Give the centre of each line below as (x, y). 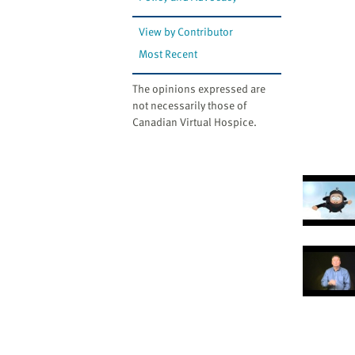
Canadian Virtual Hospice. (195, 122)
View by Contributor (186, 32)
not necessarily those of (189, 105)
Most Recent (168, 54)
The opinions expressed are (199, 89)
